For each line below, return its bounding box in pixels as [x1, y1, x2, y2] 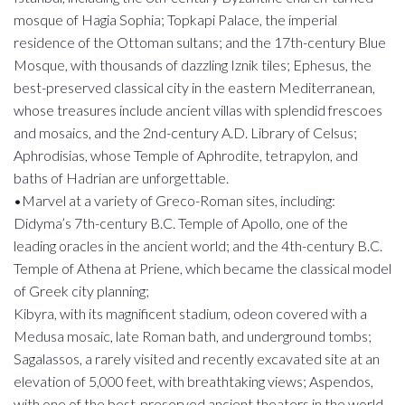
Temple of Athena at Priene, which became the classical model [14, 259, 391, 277]
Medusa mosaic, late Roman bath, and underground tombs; [14, 327, 372, 344]
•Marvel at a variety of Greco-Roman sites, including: [14, 192, 335, 209]
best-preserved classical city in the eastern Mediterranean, [14, 79, 375, 96]
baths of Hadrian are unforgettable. [14, 169, 229, 186]
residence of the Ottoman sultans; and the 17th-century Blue [14, 33, 386, 51]
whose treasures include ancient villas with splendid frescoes [14, 101, 382, 118]
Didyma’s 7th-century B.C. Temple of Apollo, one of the [14, 214, 348, 231]
